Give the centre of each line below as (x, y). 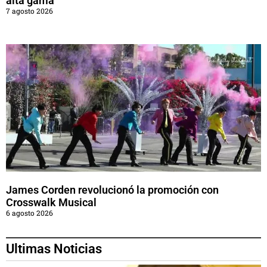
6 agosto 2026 (30, 213)
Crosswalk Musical (51, 203)
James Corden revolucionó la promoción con (112, 190)
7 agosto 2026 (30, 11)
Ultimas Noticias (54, 249)
